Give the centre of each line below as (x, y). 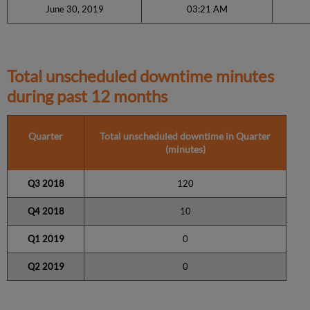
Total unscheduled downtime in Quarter (185, 136)
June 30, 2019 (74, 9)
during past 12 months (88, 95)
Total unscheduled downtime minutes (141, 75)
